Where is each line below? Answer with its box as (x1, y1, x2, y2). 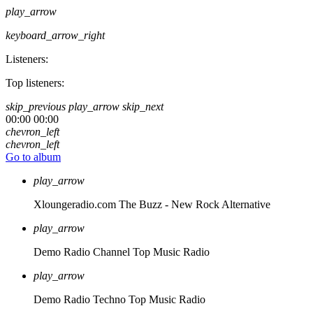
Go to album (6, 151, 61, 163)
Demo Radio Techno (34, 293, 126, 305)
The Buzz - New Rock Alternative (119, 198, 270, 210)
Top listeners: (6, 77, 64, 89)
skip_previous (6, 101, 66, 112)
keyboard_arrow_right (6, 29, 105, 41)
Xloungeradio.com (34, 198, 116, 210)
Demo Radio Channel (34, 246, 130, 258)
